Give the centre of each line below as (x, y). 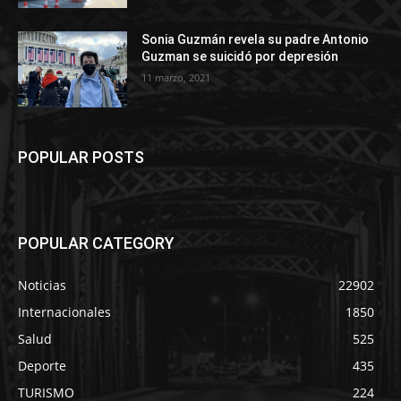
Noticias (42, 286)
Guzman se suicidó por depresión (240, 56)
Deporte (42, 366)
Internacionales (64, 312)
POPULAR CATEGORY (96, 243)
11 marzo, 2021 (176, 77)
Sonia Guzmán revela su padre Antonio (256, 39)
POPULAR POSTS (81, 158)
